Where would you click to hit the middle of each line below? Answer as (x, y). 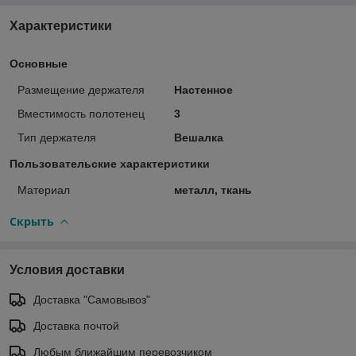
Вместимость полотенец (81, 113)
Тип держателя (57, 137)
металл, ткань (213, 190)
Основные (39, 63)
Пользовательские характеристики (110, 163)
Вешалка (198, 137)
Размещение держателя (81, 89)
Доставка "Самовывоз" (92, 299)
